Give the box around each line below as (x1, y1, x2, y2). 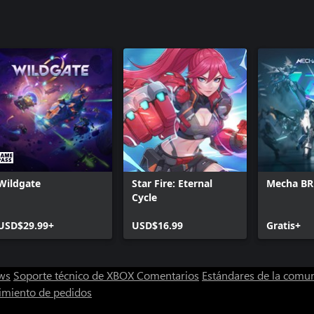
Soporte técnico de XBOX (13, 267, 137, 282)
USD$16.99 (132, 218, 183, 232)
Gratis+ (266, 218, 301, 232)
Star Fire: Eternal (132, 176, 212, 190)
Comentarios (137, 267, 199, 282)
